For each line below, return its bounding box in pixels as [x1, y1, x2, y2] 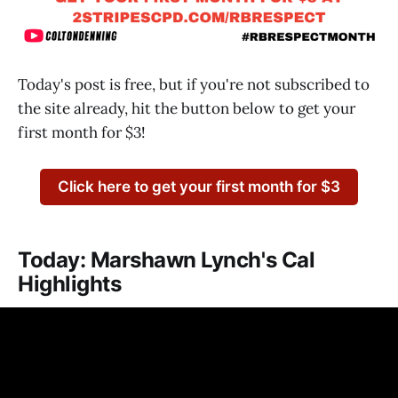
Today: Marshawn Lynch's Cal [18, 246, 315, 273]
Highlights [18, 270, 122, 297]
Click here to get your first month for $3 [58, 178, 340, 196]
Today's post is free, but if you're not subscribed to [18, 75, 370, 95]
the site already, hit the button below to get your [18, 99, 355, 119]
